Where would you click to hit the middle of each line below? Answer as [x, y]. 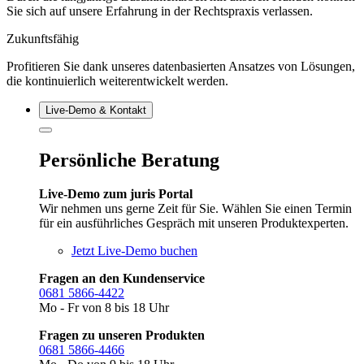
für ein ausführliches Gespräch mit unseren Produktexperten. [194, 223]
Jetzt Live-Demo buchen [134, 251]
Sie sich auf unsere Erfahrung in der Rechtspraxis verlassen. [160, 11]
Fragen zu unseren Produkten [122, 336]
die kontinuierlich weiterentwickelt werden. [117, 80]
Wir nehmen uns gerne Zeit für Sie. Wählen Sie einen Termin [195, 209]
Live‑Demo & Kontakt [96, 110]
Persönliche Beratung [129, 160]
